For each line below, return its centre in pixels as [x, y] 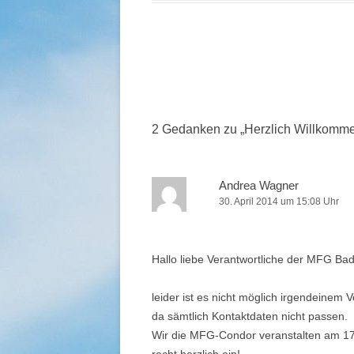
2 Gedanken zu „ [198, 129]
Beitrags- [176, 71]
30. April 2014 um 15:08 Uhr [279, 201]
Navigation [181, 93]
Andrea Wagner [259, 185]
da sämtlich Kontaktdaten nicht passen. [250, 316]
